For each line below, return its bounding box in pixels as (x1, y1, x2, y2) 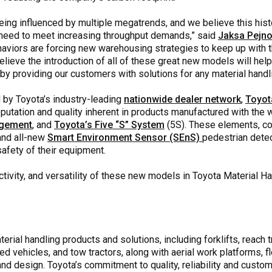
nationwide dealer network (124, 93, 241, 105)
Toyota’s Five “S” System (54, 118, 165, 131)
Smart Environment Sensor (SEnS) (47, 131, 202, 143)
